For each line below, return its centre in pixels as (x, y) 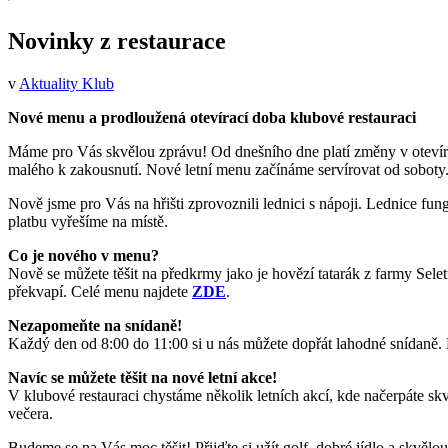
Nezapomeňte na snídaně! (95, 325)
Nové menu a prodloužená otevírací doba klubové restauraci (212, 117)
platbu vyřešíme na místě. (88, 221)
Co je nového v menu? (83, 255)
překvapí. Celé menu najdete (100, 291)
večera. (30, 413)
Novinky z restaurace (117, 40)
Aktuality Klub (66, 83)
